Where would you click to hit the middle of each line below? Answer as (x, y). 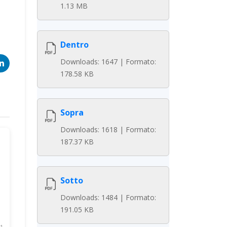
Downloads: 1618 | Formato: (108, 129)
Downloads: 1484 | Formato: (108, 197)
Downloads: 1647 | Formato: (108, 62)
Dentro (74, 45)
